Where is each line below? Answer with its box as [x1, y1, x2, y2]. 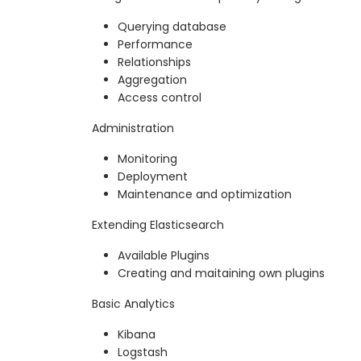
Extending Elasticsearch [92, 217, 224, 234]
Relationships [118, 54, 191, 71]
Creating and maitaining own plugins [118, 265, 325, 282]
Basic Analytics [92, 296, 175, 313]
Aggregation [118, 72, 187, 89]
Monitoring [118, 151, 177, 168]
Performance [118, 36, 193, 53]
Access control [118, 89, 201, 106]
